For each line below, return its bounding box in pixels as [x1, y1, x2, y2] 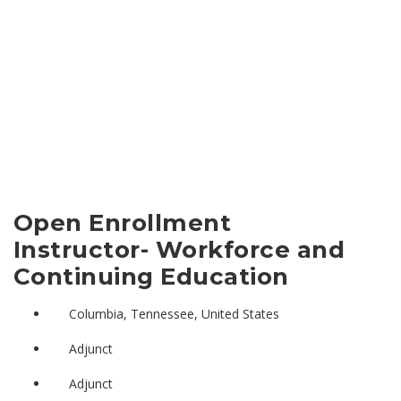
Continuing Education [13, 261, 289, 291]
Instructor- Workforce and [13, 235, 346, 264]
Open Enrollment [13, 208, 232, 237]
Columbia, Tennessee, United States [68, 304, 279, 322]
